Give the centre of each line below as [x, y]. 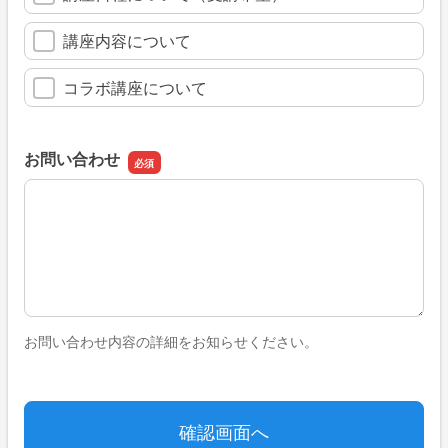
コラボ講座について [135, 87]
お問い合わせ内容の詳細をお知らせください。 [171, 341]
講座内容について [127, 40]
